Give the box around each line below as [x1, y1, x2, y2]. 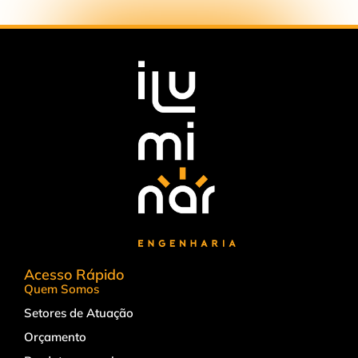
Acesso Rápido [24, 265, 124, 284]
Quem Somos [24, 281, 99, 297]
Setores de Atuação [24, 305, 133, 321]
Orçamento [24, 329, 86, 345]
